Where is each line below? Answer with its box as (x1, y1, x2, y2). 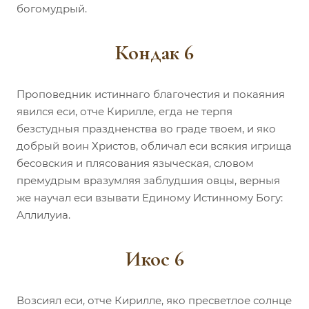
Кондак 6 (115, 39, 194, 66)
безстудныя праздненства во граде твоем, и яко (17, 121, 276, 135)
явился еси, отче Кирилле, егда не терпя (17, 104, 232, 118)
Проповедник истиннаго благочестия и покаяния (17, 87, 285, 101)
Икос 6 (125, 246, 184, 272)
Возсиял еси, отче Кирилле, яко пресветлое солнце (17, 293, 292, 307)
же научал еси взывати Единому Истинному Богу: (17, 190, 283, 204)
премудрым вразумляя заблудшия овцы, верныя (17, 173, 280, 187)
